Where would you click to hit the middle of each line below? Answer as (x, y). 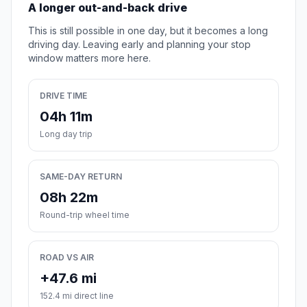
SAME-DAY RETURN (81, 177)
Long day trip (66, 134)
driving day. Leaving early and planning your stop (139, 45)
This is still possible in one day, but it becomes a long (148, 31)
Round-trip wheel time (85, 215)
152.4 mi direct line (77, 296)
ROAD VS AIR (67, 258)
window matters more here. (89, 58)
